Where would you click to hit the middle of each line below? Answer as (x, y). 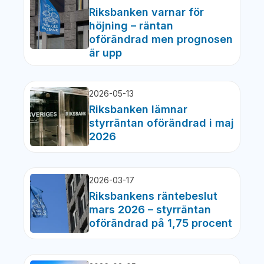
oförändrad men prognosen (161, 39)
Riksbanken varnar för (146, 12)
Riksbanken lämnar (138, 110)
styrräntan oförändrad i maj (161, 123)
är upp (105, 53)
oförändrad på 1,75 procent (161, 223)
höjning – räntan (131, 26)
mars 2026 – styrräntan (150, 210)
